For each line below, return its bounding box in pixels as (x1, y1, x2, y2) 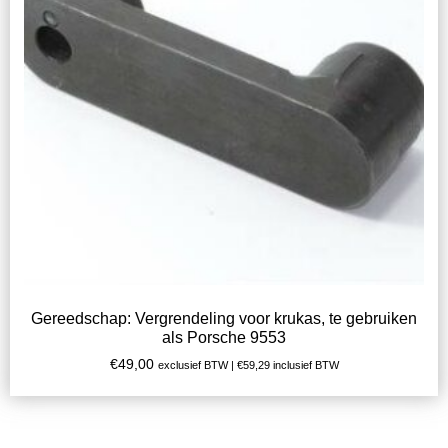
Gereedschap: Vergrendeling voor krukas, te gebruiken (31, 310, 417, 328)
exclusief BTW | (157, 359, 237, 372)
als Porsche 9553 (162, 329, 286, 347)
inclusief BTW (269, 359, 339, 372)
